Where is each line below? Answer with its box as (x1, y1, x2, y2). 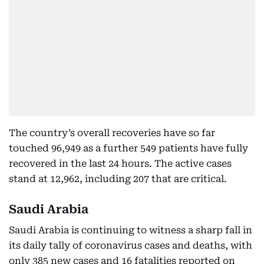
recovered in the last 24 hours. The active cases (9, 158, 232, 169)
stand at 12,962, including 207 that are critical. (9, 173, 227, 184)
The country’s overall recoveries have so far (9, 127, 215, 138)
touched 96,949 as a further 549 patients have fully (9, 143, 248, 154)
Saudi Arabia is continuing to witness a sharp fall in (9, 225, 252, 236)
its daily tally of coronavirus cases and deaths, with (9, 240, 252, 251)
